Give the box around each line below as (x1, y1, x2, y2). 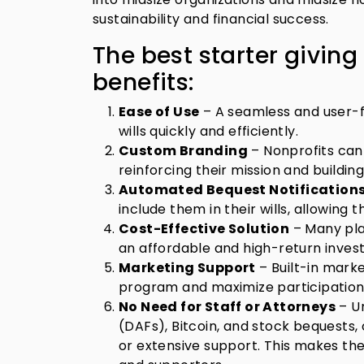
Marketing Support (119, 258, 256, 277)
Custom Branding (119, 141, 248, 160)
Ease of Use (119, 102, 200, 121)
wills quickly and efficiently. (119, 122, 298, 141)
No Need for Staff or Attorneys (119, 297, 336, 316)
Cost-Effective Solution (119, 219, 290, 238)
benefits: (93, 67, 194, 98)
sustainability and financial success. (93, 10, 329, 28)
